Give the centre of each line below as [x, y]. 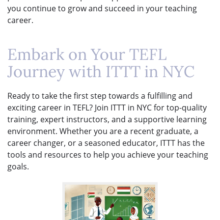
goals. [18, 166]
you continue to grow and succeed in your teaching [102, 8]
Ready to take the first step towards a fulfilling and [100, 96]
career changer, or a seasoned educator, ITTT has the [106, 143]
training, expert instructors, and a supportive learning [107, 119]
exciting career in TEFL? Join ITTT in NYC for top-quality [107, 107]
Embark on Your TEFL [87, 54]
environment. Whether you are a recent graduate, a [103, 131]
